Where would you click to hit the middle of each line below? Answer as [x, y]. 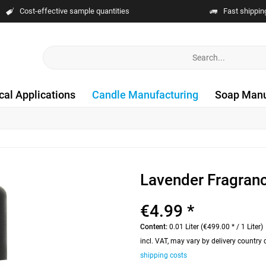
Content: [155, 227]
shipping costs [164, 255]
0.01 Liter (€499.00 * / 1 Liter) [216, 227]
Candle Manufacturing [145, 95]
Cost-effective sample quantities [74, 11]
